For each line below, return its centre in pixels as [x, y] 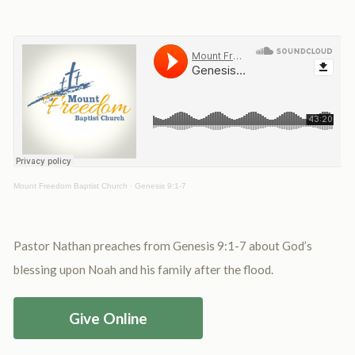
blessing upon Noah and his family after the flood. [143, 269]
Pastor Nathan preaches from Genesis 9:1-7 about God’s [162, 246]
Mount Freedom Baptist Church [70, 186]
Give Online [108, 318]
